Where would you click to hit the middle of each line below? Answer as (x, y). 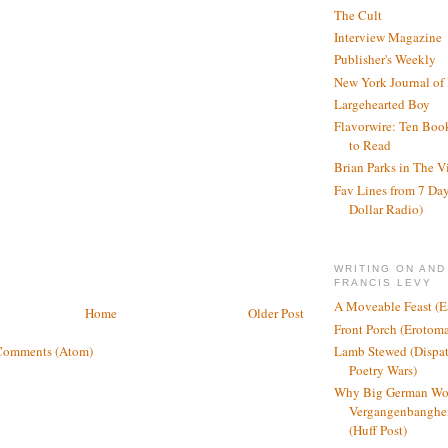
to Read (370, 145)
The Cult (358, 14)
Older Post (276, 313)
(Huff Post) (378, 430)
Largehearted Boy (382, 103)
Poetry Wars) (383, 369)
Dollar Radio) (386, 208)
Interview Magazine (388, 37)
